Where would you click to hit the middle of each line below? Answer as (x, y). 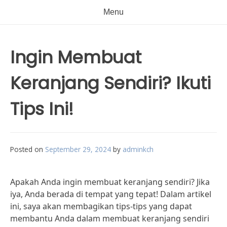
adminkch (138, 149)
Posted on (28, 149)
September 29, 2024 (78, 149)
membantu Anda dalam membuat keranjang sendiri (110, 218)
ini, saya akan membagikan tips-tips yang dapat (101, 206)
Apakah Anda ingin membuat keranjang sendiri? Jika (110, 182)
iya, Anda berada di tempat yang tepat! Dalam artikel (111, 194)
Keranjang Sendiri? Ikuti (110, 83)
